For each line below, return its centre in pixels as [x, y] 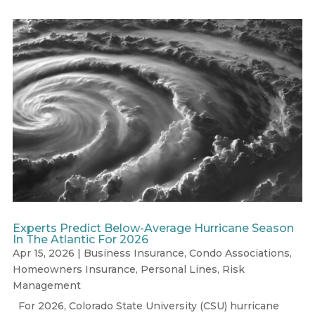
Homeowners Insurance [74, 269]
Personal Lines [179, 269]
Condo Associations [239, 253]
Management [46, 285]
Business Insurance [134, 253]
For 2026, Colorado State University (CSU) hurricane [146, 306]
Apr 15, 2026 [43, 253]
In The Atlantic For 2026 [80, 239]
